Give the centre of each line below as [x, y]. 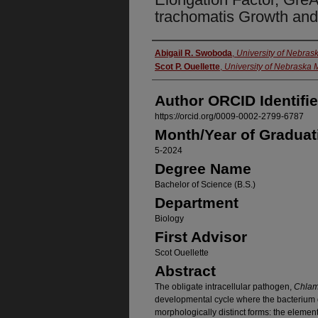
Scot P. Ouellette [187, 67]
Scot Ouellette [182, 253]
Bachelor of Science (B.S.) [205, 185]
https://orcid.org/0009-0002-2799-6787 [229, 117]
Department [197, 203]
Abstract [185, 271]
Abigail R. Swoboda [193, 54]
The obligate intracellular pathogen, [224, 287]
